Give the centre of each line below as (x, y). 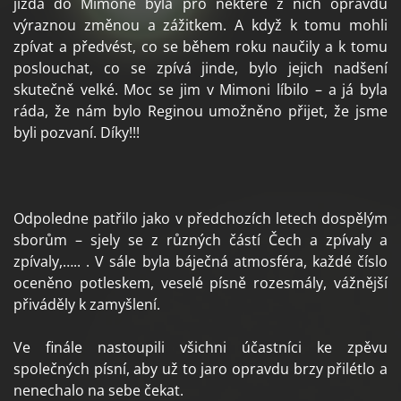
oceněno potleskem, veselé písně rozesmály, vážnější (200, 283)
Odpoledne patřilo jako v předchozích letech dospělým (200, 219)
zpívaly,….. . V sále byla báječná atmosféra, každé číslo (200, 262)
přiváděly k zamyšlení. (87, 305)
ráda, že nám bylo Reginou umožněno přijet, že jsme (200, 111)
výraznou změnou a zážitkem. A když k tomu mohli (200, 26)
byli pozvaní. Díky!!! (77, 133)
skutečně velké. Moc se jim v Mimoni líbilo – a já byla (200, 90)
